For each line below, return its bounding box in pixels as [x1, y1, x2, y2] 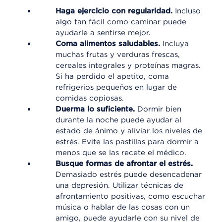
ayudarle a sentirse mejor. [55, 28, 151, 37]
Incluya [163, 39, 189, 48]
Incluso [175, 6, 201, 15]
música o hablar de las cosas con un [55, 203, 190, 212]
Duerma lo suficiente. [55, 105, 137, 113]
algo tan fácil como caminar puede [55, 17, 186, 26]
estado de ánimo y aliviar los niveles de [55, 126, 202, 135]
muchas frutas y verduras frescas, [55, 50, 180, 59]
